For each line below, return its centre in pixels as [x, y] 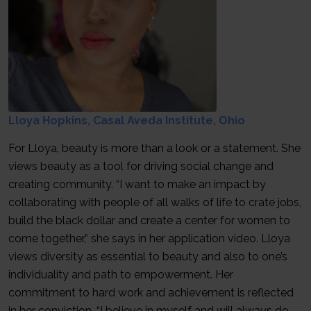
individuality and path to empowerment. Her [121, 274]
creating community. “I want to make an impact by [137, 184]
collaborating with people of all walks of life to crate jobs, [155, 202]
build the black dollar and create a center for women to [149, 220]
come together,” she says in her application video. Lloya [149, 238]
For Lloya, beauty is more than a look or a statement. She [154, 148]
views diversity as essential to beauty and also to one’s [148, 256]
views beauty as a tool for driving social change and [141, 166]
